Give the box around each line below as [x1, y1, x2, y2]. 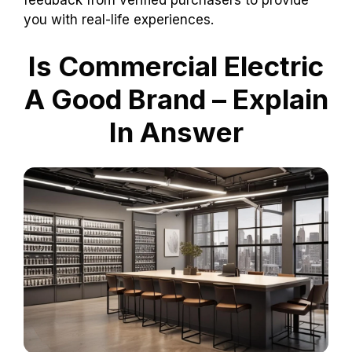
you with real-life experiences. [24, 11, 214, 27]
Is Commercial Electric [28, 49, 324, 82]
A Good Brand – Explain [24, 82, 328, 115]
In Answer [108, 115, 244, 148]
